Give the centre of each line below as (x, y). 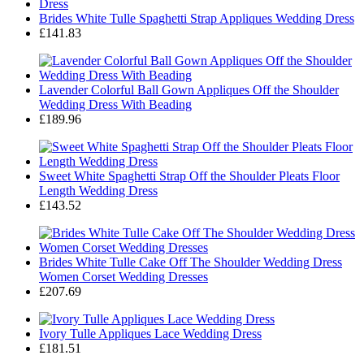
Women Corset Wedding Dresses (123, 276)
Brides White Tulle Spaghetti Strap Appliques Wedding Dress (197, 18)
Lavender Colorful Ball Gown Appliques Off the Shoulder (189, 89)
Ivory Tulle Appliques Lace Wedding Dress (150, 333)
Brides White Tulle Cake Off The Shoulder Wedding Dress (191, 262)
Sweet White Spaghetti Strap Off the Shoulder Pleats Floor (189, 175)
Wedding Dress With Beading (115, 104)
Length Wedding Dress (98, 190)
